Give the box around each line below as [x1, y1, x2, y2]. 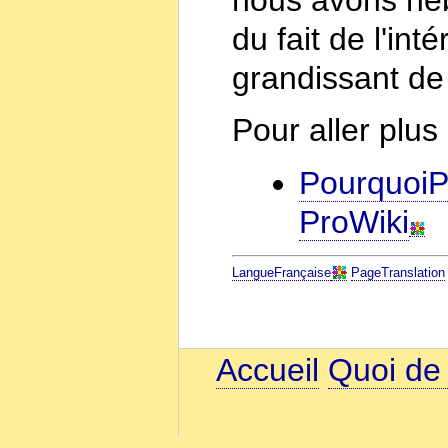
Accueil [216, 352, 320, 388]
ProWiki [298, 203, 409, 240]
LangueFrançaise [232, 264, 332, 280]
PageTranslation [351, 264, 446, 280]
